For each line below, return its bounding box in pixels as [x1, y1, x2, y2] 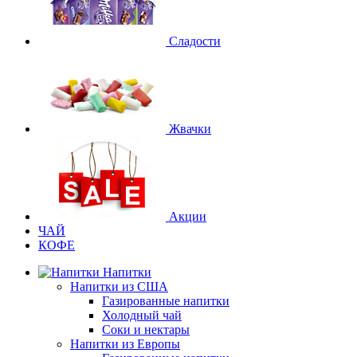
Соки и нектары [102, 323, 190, 336]
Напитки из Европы [70, 337, 180, 351]
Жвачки [169, 122, 211, 135]
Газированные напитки [102, 294, 229, 308]
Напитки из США [70, 280, 168, 293]
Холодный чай [102, 308, 182, 322]
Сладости [169, 34, 221, 48]
